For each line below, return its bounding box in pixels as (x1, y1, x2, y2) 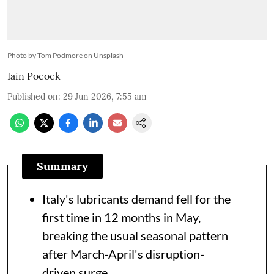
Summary (37, 159, 88, 174)
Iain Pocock (7, 70, 61, 83)
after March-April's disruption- (42, 246, 204, 262)
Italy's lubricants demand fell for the (42, 191, 231, 207)
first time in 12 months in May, (42, 210, 201, 225)
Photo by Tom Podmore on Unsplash (7, 51, 124, 61)
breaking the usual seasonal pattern (42, 228, 228, 243)
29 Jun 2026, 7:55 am (63, 91, 147, 103)
